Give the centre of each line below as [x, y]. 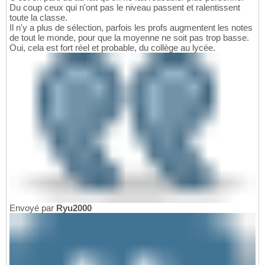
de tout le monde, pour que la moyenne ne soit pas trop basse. [129, 37]
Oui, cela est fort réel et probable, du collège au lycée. [112, 47]
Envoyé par [33, 208]
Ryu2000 [74, 208]
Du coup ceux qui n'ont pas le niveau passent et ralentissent [125, 7]
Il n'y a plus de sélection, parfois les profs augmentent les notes [131, 27]
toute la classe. [38, 17]
